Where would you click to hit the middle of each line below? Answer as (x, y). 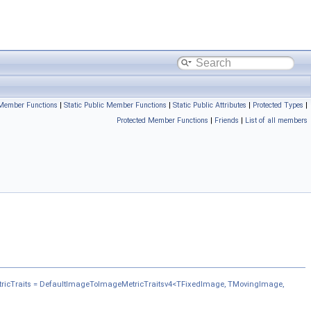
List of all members (276, 120)
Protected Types (278, 105)
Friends (227, 120)
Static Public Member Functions (115, 105)
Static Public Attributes (210, 105)
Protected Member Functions (162, 120)
